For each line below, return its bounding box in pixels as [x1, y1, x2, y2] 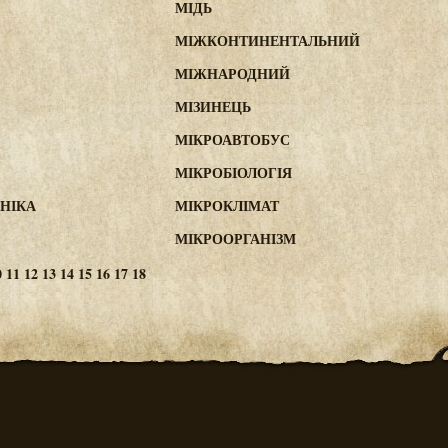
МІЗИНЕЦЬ [175, 96, 251, 117]
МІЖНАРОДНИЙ [175, 63, 290, 84]
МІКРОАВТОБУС [175, 129, 290, 150]
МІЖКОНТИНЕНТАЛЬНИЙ [175, 30, 360, 51]
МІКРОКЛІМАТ [175, 195, 279, 216]
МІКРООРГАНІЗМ [175, 228, 296, 249]
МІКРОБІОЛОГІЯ [175, 162, 292, 183]
